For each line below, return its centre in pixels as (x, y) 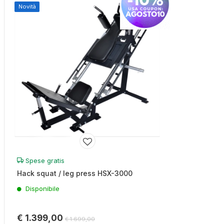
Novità (27, 6)
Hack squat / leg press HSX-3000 (75, 173)
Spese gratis (44, 160)
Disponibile (42, 188)
